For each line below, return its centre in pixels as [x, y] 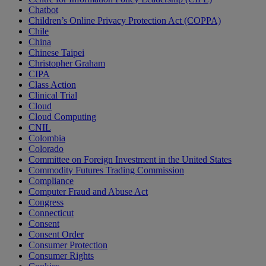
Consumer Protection [68, 245]
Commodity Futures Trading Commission [106, 170]
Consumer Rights [61, 256]
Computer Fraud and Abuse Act [88, 192]
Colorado [46, 149]
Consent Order [56, 235]
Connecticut [51, 213]
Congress [46, 202]
